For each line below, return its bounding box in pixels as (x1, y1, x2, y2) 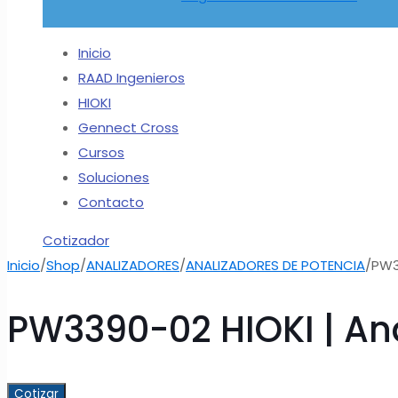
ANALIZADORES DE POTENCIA (186, 256, 365, 275)
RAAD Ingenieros (78, 68, 185, 87)
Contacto (78, 193, 144, 211)
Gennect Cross (78, 118, 179, 137)
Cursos (78, 143, 124, 162)
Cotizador (43, 231, 109, 250)
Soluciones (78, 168, 149, 187)
